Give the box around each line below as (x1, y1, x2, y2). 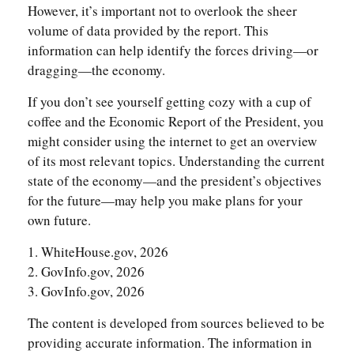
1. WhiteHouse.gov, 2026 (28, 242, 168, 261)
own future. (28, 210, 91, 229)
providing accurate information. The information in (28, 333, 312, 352)
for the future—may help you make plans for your (28, 190, 303, 209)
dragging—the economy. (28, 60, 165, 79)
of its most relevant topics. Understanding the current (28, 151, 325, 170)
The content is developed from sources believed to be (28, 313, 325, 332)
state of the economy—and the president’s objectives (28, 171, 322, 190)
